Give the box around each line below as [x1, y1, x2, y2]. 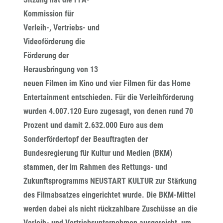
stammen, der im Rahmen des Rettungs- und [23, 162, 167, 172]
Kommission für [23, 9, 74, 18]
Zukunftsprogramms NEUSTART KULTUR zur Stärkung [23, 176, 197, 186]
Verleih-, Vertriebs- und [23, 23, 100, 32]
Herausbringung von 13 [23, 65, 98, 74]
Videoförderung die [23, 37, 85, 46]
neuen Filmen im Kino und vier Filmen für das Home [23, 79, 191, 88]
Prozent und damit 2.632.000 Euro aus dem [23, 120, 163, 130]
